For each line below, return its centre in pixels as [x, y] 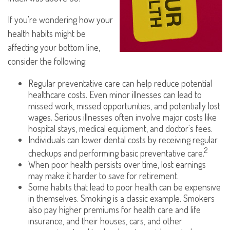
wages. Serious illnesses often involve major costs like [122, 117]
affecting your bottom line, [54, 47]
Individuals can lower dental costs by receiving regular [123, 140]
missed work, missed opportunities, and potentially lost [124, 106]
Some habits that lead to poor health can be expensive [124, 187]
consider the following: [47, 61]
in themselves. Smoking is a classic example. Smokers [121, 198]
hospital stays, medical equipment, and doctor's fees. [120, 128]
